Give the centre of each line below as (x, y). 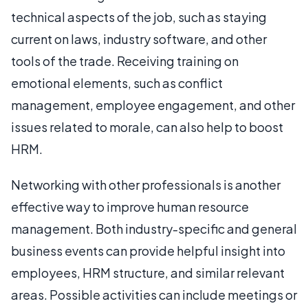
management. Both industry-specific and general (154, 229)
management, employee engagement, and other (153, 105)
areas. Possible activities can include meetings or (154, 295)
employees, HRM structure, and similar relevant (148, 273)
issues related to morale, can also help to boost (147, 127)
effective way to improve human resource (130, 207)
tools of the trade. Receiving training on (125, 61)
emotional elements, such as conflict (117, 83)
